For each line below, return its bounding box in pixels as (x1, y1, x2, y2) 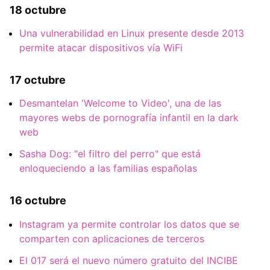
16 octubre (10, 194, 66, 207)
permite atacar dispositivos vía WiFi (19, 42, 183, 54)
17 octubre (10, 74, 66, 87)
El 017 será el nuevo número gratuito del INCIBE (19, 254, 238, 266)
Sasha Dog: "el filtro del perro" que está (19, 148, 201, 160)
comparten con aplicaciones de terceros (19, 232, 204, 245)
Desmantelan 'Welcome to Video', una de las (19, 97, 221, 110)
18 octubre (10, 3, 66, 16)
